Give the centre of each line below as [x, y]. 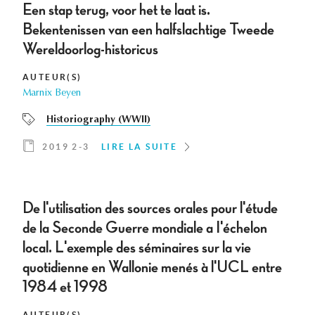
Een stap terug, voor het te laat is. [116, 10]
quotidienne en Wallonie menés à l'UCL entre [152, 268]
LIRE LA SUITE [140, 147]
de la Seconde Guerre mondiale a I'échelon [145, 228]
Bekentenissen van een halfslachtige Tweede [148, 30]
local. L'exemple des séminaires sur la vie [137, 248]
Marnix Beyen [52, 94]
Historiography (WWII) [98, 121]
